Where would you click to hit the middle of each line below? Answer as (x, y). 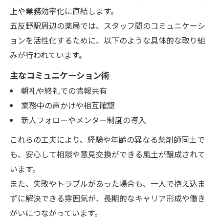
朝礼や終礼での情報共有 (64, 90)
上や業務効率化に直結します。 (64, 11)
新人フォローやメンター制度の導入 (83, 120)
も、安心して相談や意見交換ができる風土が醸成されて (108, 154)
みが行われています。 (48, 55)
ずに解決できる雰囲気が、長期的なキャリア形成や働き (108, 198)
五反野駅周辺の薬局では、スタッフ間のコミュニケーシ (108, 25)
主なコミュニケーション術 (60, 75)
